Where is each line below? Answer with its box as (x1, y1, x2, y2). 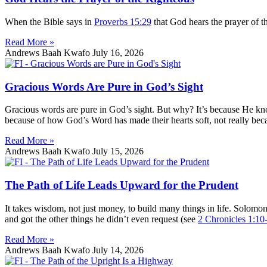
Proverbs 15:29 (94, 16, 151, 27)
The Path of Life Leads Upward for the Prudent (5, 179, 238, 192)
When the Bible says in (5, 16, 94, 27)
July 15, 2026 (92, 146, 144, 157)
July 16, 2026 (92, 47, 144, 58)
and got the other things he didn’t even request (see (5, 213, 198, 224)
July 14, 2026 (92, 244, 144, 255)
